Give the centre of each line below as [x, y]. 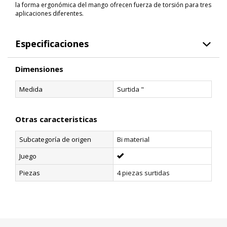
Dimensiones [39, 69]
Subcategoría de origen [55, 139]
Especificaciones [52, 44]
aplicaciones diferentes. [49, 13]
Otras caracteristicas [56, 119]
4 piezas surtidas [143, 173]
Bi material [133, 139]
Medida [31, 89]
